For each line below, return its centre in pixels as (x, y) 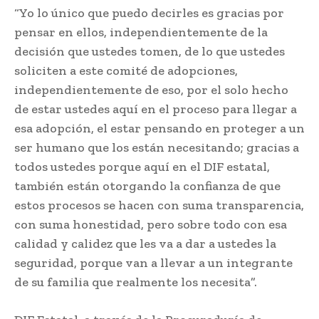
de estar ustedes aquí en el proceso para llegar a (156, 109)
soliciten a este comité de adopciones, (126, 71)
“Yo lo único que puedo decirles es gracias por (149, 13)
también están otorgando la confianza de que (147, 186)
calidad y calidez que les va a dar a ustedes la (145, 244)
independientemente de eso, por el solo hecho (151, 90)
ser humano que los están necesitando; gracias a (157, 148)
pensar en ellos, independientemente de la (141, 32)
